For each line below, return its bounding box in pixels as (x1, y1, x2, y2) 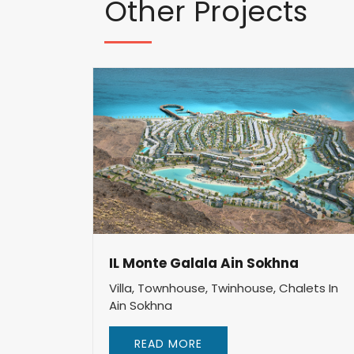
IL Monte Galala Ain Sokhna (109, 254, 299, 273)
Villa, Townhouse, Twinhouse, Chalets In (109, 280, 338, 296)
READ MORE (134, 336, 202, 352)
